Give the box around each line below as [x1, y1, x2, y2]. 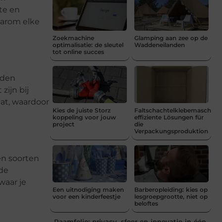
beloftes [134, 199, 158, 207]
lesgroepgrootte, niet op [134, 192, 208, 200]
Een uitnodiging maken [53, 185, 124, 193]
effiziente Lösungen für [134, 113, 204, 121]
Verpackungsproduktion [134, 127, 208, 135]
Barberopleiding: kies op [134, 185, 208, 193]
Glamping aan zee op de [134, 34, 208, 42]
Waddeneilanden [134, 41, 185, 49]
